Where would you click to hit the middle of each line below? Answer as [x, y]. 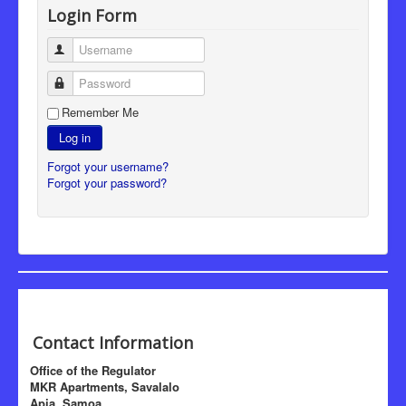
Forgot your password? [107, 182]
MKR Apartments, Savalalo [99, 386]
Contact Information [106, 342]
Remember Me [100, 111]
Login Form [92, 15]
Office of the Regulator [87, 370]
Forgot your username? [108, 166]
